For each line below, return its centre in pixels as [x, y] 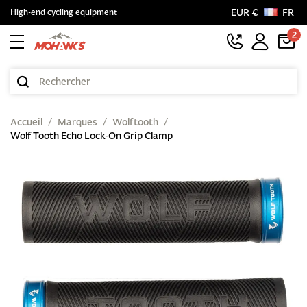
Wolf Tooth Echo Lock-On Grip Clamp [91, 136]
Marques [77, 122]
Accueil [26, 122]
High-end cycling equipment [64, 12]
